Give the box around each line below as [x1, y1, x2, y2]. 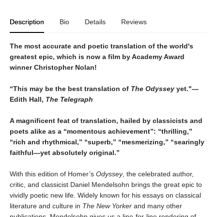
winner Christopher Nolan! [10, 63, 97, 71]
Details [85, 17, 106, 26]
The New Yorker [82, 201, 132, 210]
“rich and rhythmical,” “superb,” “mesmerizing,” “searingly [10, 138, 204, 146]
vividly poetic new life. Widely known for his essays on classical [10, 191, 201, 199]
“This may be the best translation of [10, 84, 131, 93]
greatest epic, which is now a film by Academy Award [10, 52, 185, 61]
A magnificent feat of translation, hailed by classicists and [10, 116, 202, 124]
